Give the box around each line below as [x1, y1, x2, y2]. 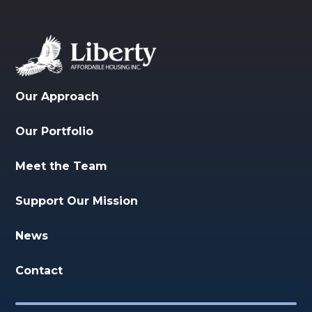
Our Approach [15, 90, 100, 103]
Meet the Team [15, 159, 108, 173]
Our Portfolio [15, 125, 94, 138]
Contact [15, 264, 63, 277]
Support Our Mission [15, 194, 139, 208]
